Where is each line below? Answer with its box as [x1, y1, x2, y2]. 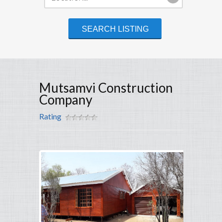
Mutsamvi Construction [39, 80, 173, 96]
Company [39, 92, 92, 108]
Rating [39, 111, 61, 121]
